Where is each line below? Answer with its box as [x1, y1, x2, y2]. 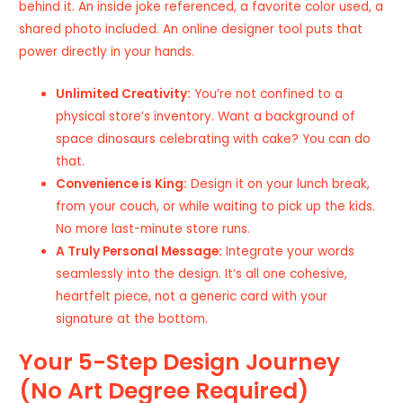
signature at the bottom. [56, 309, 209, 327]
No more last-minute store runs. [56, 219, 251, 237]
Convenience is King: [56, 175, 188, 193]
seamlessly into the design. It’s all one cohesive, [56, 264, 348, 282]
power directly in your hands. [19, 42, 195, 60]
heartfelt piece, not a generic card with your [56, 287, 328, 305]
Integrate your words [222, 242, 355, 260]
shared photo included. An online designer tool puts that [19, 20, 363, 38]
